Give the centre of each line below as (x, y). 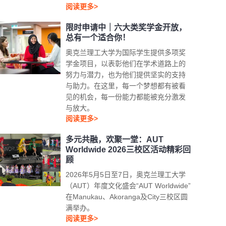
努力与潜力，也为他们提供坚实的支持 (126, 75)
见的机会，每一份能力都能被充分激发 (126, 97)
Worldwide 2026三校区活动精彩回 (128, 150)
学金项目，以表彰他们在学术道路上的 (126, 64)
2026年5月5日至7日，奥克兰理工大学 (126, 175)
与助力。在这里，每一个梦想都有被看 (126, 86)
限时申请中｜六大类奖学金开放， (126, 27)
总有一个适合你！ (98, 38)
